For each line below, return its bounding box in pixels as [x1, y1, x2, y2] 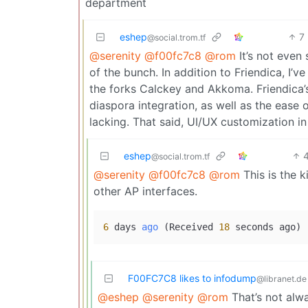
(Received [164, 221, 219, 232]
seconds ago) [230, 221, 301, 232]
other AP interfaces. [93, 184, 197, 198]
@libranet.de [256, 273, 307, 284]
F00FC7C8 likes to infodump [128, 272, 256, 284]
